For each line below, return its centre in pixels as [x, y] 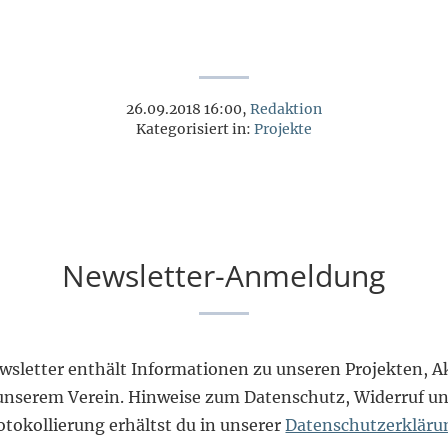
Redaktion [286, 108]
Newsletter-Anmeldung [224, 275]
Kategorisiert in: [195, 128]
